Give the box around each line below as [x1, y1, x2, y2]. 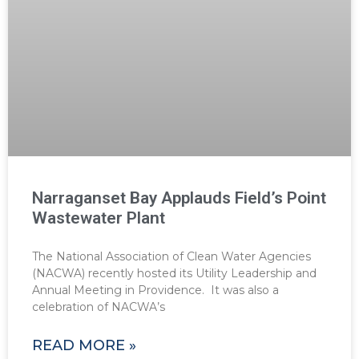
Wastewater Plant [32, 208, 165, 228]
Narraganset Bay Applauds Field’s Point [32, 188, 326, 208]
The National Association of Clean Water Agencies [32, 249, 311, 264]
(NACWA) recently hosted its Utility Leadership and [32, 266, 317, 281]
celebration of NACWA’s [32, 300, 165, 315]
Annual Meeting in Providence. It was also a [32, 283, 279, 298]
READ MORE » [32, 337, 136, 355]
